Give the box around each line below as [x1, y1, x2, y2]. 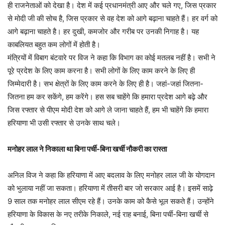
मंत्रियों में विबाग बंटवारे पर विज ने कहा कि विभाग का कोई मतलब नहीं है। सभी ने [8, 53, 215, 62]
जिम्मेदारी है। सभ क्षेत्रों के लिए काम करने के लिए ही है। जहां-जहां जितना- [8, 79, 203, 88]
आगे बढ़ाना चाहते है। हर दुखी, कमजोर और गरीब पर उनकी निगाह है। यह [8, 27, 199, 36]
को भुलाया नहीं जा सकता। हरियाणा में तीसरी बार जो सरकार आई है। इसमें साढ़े [8, 183, 213, 193]
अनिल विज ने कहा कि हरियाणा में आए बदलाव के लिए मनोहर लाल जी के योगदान [8, 170, 215, 180]
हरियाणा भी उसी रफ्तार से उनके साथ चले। [8, 118, 121, 128]
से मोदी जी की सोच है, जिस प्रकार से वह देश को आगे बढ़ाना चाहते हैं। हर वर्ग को [8, 14, 217, 23]
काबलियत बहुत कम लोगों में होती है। [8, 40, 100, 49]
